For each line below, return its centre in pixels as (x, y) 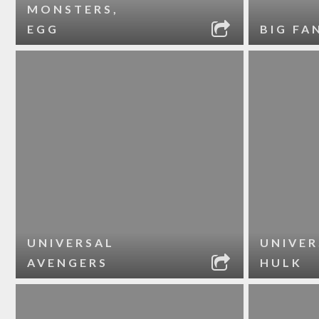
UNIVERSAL (71, 242)
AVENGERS (68, 262)
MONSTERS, (73, 9)
